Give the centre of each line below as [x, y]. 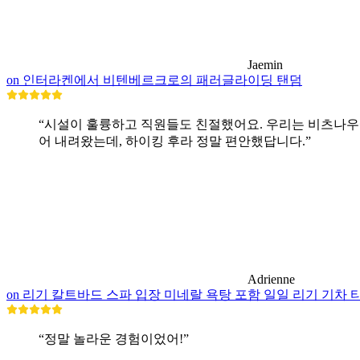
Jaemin [265, 64]
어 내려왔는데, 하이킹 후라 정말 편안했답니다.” [175, 141]
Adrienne [271, 279]
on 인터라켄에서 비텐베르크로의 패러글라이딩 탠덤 [154, 80]
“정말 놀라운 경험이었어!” [114, 338]
